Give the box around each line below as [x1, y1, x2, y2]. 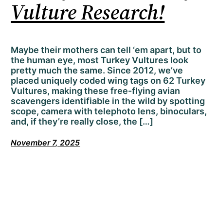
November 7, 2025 [11, 138, 80, 148]
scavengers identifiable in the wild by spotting [11, 96, 205, 107]
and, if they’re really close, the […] [11, 116, 154, 127]
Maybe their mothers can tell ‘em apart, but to [11, 45, 202, 55]
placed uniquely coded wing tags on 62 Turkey [11, 75, 206, 86]
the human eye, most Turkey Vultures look [11, 55, 189, 66]
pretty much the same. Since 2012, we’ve [11, 65, 183, 76]
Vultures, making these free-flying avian [11, 86, 181, 96]
